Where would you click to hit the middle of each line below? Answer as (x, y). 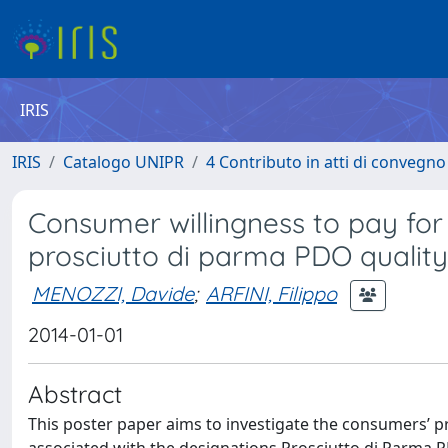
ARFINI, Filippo (271, 293)
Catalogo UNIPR (123, 162)
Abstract (75, 394)
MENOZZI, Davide (113, 293)
